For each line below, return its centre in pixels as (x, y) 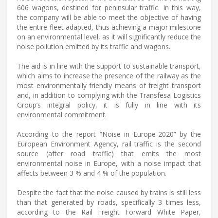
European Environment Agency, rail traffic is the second (109, 144)
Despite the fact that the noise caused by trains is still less (109, 193)
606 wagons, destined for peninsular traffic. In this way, (109, 8)
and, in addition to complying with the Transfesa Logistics (109, 95)
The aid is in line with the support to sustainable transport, (109, 66)
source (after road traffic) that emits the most (109, 154)
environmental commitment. (62, 115)
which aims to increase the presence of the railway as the (109, 76)
